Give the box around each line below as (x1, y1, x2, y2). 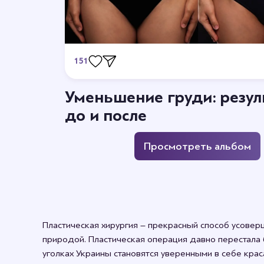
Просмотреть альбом (143, 140, 251, 152)
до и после (64, 106, 147, 125)
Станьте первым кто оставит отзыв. (71, 103, 207, 111)
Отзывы (181, 79, 227, 93)
